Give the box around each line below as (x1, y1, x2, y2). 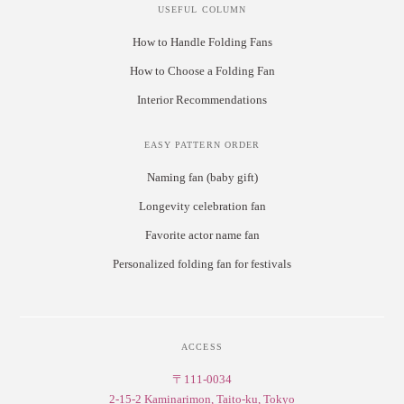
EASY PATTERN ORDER (144, 140, 260, 151)
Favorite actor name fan (144, 228, 260, 243)
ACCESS (181, 342, 223, 353)
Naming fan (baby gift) (146, 170, 258, 185)
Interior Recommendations (137, 92, 267, 106)
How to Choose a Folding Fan (129, 63, 275, 78)
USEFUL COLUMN (158, 4, 246, 14)
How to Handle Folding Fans (132, 34, 272, 49)
